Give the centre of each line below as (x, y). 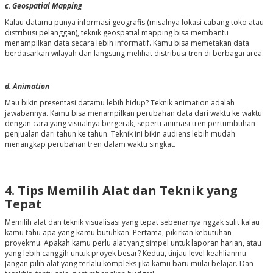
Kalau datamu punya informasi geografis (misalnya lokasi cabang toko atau (134, 23)
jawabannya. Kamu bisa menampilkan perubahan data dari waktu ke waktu (133, 113)
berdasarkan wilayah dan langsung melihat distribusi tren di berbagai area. (134, 54)
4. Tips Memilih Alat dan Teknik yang (121, 191)
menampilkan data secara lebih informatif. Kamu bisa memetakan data (127, 43)
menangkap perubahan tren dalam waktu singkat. (90, 144)
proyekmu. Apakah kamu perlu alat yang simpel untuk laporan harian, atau (133, 243)
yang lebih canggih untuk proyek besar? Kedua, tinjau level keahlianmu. (126, 253)
